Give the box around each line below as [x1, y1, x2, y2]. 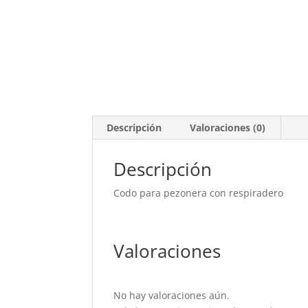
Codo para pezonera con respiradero [113, 186, 284, 199]
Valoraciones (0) [190, 120, 266, 134]
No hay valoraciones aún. [113, 288, 230, 302]
